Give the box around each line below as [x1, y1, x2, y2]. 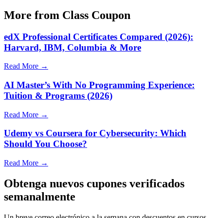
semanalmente [4, 190, 75, 203]
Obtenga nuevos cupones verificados [4, 177, 184, 190]
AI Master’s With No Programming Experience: [4, 79, 195, 90]
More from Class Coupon [4, 8, 130, 21]
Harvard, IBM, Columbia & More [4, 42, 141, 53]
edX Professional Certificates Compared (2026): [4, 31, 193, 42]
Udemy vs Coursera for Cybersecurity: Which [4, 128, 186, 139]
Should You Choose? [4, 139, 87, 149]
